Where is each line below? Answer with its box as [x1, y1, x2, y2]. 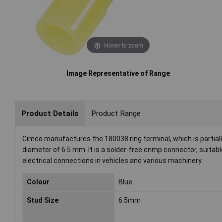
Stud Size [27, 196, 58, 205]
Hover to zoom [104, 40, 143, 49]
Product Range [91, 109, 141, 118]
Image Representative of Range [66, 69, 170, 78]
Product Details [21, 109, 79, 118]
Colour [27, 178, 50, 186]
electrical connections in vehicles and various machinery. [22, 157, 203, 165]
